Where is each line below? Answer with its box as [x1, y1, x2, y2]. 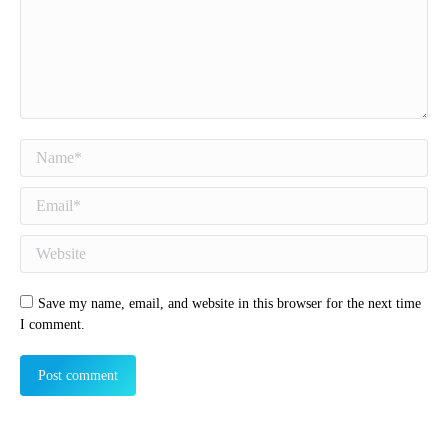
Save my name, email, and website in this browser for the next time [38, 296, 421, 311]
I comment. [20, 317, 85, 332]
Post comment [38, 368, 118, 383]
